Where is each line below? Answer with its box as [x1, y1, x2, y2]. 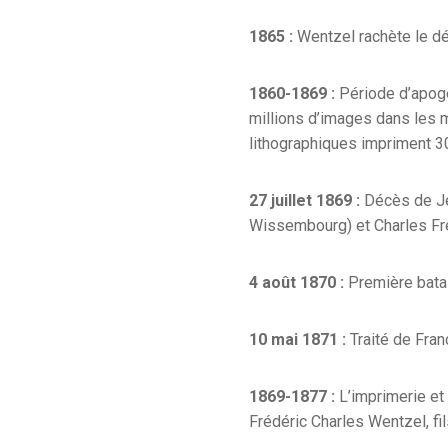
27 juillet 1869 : [248, 190, 364, 210]
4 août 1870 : [248, 272, 344, 292]
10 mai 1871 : [248, 329, 346, 349]
